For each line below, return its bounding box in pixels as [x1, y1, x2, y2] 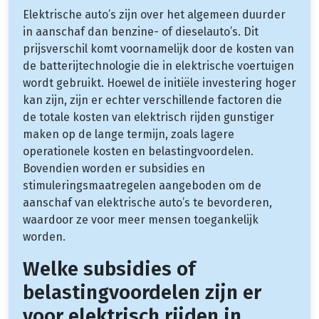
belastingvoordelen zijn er [23, 280, 261, 304]
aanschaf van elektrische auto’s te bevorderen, [23, 195, 272, 209]
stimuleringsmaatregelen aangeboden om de [23, 178, 261, 192]
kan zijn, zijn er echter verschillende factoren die [23, 93, 282, 107]
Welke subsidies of [23, 256, 196, 281]
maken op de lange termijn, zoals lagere [23, 127, 234, 141]
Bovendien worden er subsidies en [23, 161, 205, 175]
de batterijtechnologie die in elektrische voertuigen [23, 58, 294, 73]
